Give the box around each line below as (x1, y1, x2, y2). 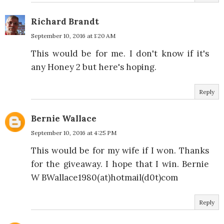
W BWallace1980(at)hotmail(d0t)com (31, 172, 178, 183)
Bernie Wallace (31, 113, 96, 124)
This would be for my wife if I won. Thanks (31, 145, 209, 156)
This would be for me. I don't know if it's (31, 48, 209, 59)
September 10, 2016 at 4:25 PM (31, 129, 116, 136)
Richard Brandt (31, 16, 99, 27)
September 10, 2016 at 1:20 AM (31, 32, 115, 39)
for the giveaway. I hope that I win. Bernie (31, 158, 209, 169)
